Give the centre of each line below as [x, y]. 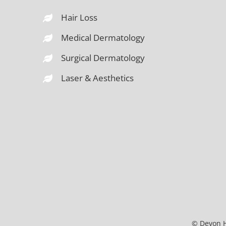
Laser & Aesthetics [97, 78]
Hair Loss [79, 17]
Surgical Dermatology [103, 58]
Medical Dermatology [103, 37]
